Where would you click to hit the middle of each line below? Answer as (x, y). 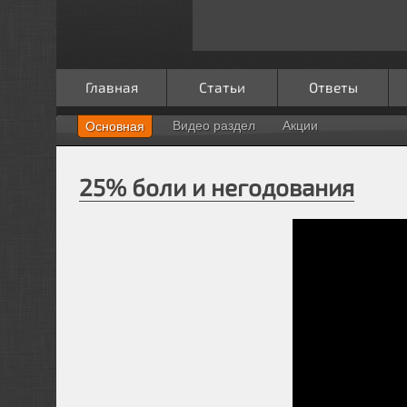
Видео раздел (214, 125)
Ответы (333, 87)
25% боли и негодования (217, 186)
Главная (111, 87)
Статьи (222, 87)
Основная (115, 126)
